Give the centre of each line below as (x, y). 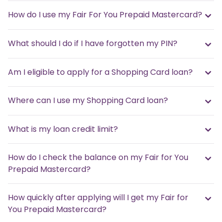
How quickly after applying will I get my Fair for (98, 198)
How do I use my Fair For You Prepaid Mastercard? (105, 15)
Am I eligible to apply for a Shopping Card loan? (100, 72)
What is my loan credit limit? (63, 129)
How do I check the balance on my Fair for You (98, 158)
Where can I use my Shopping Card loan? (88, 101)
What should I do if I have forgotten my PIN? (93, 43)
